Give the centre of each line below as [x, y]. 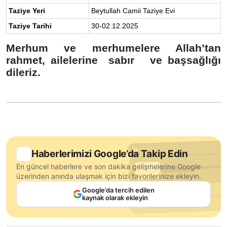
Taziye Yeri [27, 10]
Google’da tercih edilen [118, 190]
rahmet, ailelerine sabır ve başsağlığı [113, 60]
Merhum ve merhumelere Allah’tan [113, 48]
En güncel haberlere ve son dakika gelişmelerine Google [108, 166]
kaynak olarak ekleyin [115, 197]
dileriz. [23, 72]
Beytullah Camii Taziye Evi [133, 10]
